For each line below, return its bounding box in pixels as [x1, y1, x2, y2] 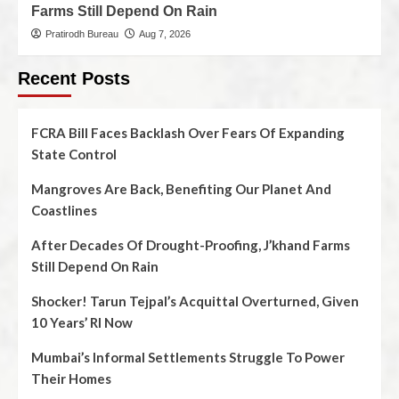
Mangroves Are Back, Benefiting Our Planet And [31, 180, 331, 197]
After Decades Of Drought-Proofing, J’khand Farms [31, 236, 350, 253]
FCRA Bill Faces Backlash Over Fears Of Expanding [31, 124, 345, 141]
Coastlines [31, 201, 97, 218]
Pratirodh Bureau [45, 28, 118, 39]
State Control [31, 145, 117, 162]
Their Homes [31, 370, 111, 387]
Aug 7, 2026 [139, 28, 191, 39]
